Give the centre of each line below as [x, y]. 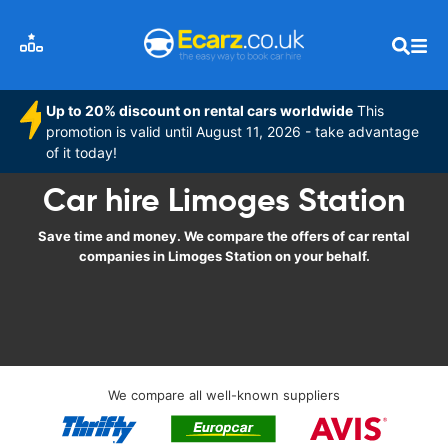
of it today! [82, 152]
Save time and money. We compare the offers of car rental [224, 236]
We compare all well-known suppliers [224, 395]
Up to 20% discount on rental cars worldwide [200, 110]
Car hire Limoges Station [224, 200]
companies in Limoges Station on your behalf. [224, 256]
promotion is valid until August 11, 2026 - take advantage [233, 131]
